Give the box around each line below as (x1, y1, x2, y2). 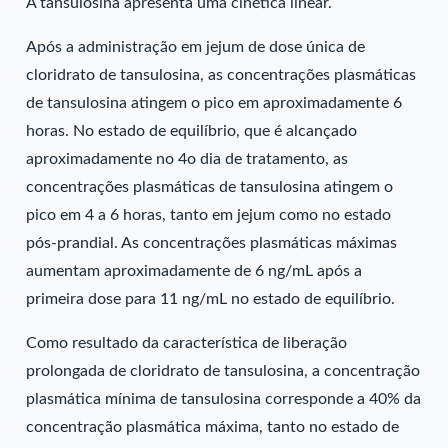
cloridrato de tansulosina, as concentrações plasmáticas (26, 67, 417, 83)
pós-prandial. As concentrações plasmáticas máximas (26, 235, 398, 251)
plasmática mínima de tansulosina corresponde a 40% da (26, 391, 422, 407)
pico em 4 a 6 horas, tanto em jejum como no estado (26, 207, 392, 223)
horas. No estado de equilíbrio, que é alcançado (26, 123, 358, 139)
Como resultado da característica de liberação (26, 335, 348, 351)
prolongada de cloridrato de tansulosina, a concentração (26, 363, 421, 379)
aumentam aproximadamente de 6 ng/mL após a (26, 263, 363, 279)
